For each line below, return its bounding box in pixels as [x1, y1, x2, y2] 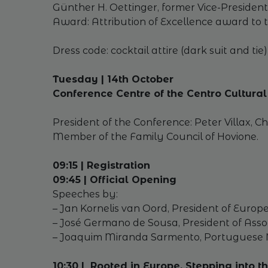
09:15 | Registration [52, 160, 150, 171]
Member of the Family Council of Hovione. [52, 131, 258, 142]
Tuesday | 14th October [52, 74, 173, 85]
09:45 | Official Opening [52, 174, 176, 185]
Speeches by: [52, 188, 118, 200]
